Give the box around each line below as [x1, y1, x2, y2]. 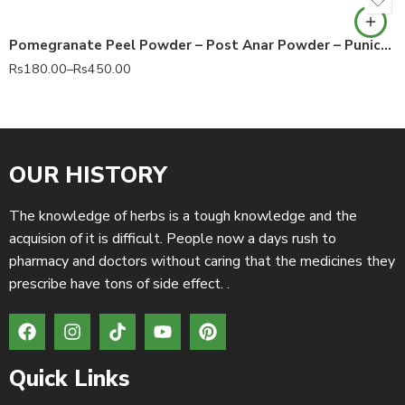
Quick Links [9, 363, 130, 394]
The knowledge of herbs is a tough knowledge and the [9, 206, 357, 226]
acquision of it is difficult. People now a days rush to [9, 229, 336, 249]
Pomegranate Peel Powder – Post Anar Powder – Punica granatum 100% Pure [381, 36, 391, 54]
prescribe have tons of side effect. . [9, 274, 230, 294]
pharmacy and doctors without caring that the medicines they [9, 251, 395, 271]
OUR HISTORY [9, 160, 167, 191]
